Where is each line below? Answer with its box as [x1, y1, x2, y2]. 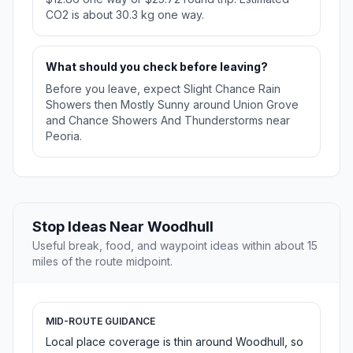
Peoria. [46, 129, 82, 143]
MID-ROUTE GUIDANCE [46, 315, 155, 328]
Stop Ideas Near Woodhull [32, 218, 214, 236]
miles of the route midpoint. [32, 255, 173, 269]
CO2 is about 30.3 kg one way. [46, 8, 204, 22]
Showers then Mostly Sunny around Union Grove [46, 98, 299, 112]
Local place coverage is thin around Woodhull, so [46, 335, 303, 349]
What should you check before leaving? [46, 60, 268, 74]
